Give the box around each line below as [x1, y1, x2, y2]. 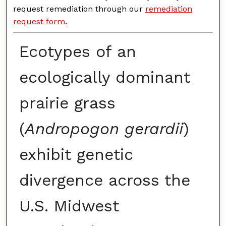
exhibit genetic [19, 145, 133, 164]
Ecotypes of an [19, 42, 136, 62]
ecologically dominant [19, 68, 190, 87]
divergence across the [19, 171, 190, 190]
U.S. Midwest [19, 196, 119, 216]
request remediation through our [13, 4, 146, 14]
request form [13, 16, 66, 26]
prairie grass [19, 93, 116, 113]
